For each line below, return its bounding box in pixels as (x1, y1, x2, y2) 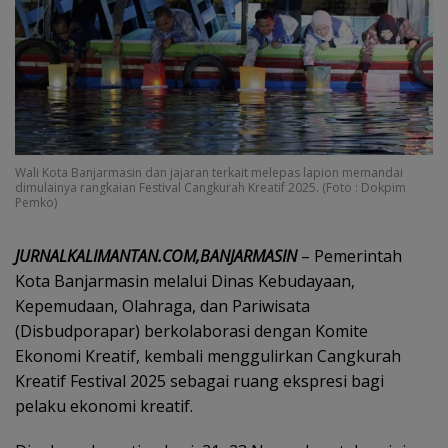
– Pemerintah (297, 244, 402, 267)
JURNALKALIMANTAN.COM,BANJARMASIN (15, 244, 297, 267)
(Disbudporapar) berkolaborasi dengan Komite (15, 319, 368, 342)
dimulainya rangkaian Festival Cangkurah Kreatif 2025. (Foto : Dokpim (15, 178, 406, 196)
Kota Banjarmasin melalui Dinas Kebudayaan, (15, 269, 355, 292)
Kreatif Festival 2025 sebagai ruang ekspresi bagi (15, 369, 384, 392)
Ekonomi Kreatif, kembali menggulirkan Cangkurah (15, 344, 401, 367)
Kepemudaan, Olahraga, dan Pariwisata (15, 294, 310, 317)
